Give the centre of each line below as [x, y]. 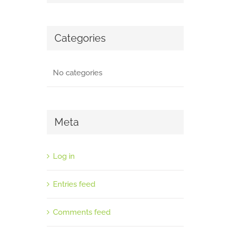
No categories [77, 73]
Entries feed [74, 184]
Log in [64, 156]
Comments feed [81, 212]
